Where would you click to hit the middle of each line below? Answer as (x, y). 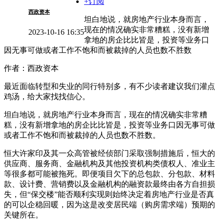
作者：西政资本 (31, 68)
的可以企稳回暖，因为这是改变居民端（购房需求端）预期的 (109, 205)
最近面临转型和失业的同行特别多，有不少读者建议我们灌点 (109, 87)
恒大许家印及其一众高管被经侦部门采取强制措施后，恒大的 (109, 153)
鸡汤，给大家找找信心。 (47, 97)
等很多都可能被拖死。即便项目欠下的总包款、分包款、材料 (109, 174)
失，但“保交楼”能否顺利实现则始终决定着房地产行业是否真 (109, 195)
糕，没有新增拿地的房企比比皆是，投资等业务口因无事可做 (109, 125)
